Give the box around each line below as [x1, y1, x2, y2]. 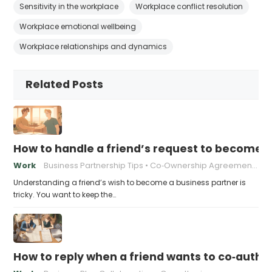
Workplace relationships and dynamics [19, 41, 168, 52]
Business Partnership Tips [44, 159, 144, 171]
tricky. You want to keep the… [13, 189, 117, 200]
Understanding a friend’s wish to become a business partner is [13, 177, 246, 188]
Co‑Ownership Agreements [150, 159, 253, 171]
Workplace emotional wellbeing [19, 21, 137, 32]
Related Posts [25, 76, 104, 92]
